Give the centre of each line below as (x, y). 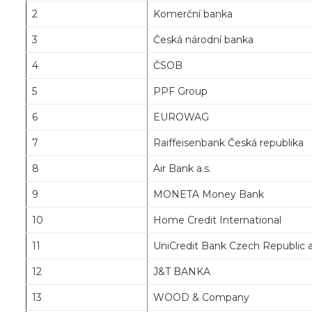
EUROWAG (181, 117)
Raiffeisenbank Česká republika (228, 143)
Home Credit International (217, 220)
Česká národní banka (203, 40)
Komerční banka (193, 14)
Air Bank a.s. (182, 169)
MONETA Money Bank (209, 195)
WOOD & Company (201, 298)
